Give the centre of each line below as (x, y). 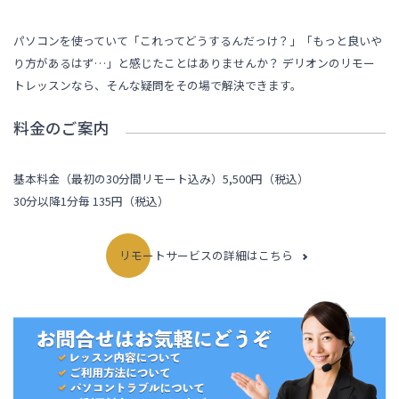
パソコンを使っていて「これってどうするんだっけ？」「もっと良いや (198, 40)
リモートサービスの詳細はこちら (206, 255)
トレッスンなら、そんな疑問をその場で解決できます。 (158, 85)
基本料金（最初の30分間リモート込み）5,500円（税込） (162, 178)
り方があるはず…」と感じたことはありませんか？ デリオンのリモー (195, 62)
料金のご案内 (62, 127)
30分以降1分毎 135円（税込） (92, 200)
